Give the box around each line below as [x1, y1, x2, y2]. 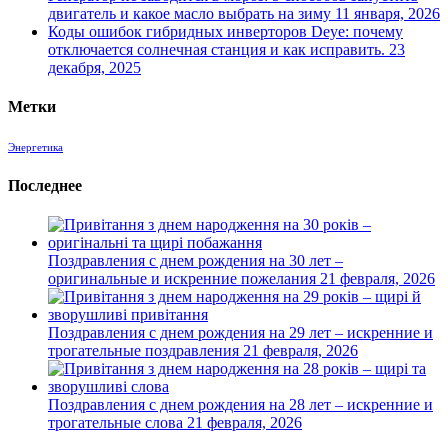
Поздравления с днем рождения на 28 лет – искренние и [48, 395, 433, 413]
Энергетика [8, 142, 63, 154]
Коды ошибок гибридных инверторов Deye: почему [48, 22, 403, 40]
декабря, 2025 [48, 58, 141, 76]
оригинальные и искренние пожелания [48, 269, 316, 287]
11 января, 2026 [335, 4, 440, 22]
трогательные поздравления [48, 341, 239, 359]
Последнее [8, 176, 82, 194]
